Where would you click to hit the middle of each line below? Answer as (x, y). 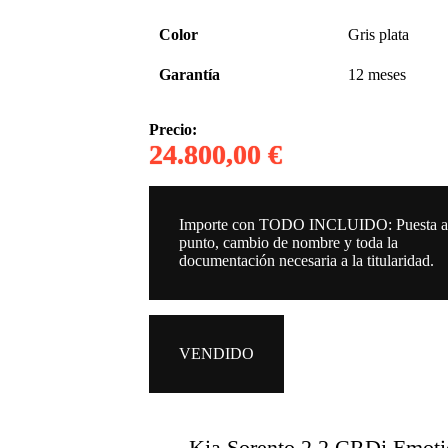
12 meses (377, 74)
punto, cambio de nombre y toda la (289, 242)
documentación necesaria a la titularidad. (307, 260)
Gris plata (379, 34)
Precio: (173, 129)
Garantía (190, 74)
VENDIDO (217, 353)
